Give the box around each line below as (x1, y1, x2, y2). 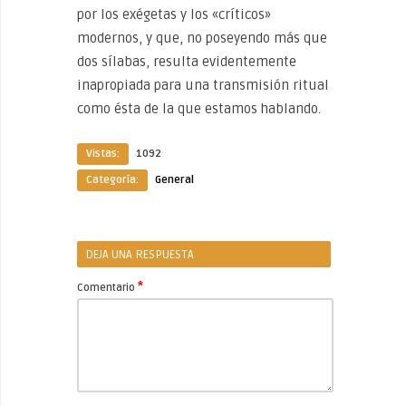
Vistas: (86, 147, 120, 160)
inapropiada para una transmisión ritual (77, 77, 329, 93)
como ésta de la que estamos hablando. (77, 101, 321, 117)
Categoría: (86, 173, 139, 187)
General (155, 173, 194, 187)
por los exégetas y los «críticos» (77, 6, 271, 23)
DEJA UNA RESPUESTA (86, 247, 194, 262)
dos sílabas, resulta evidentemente (77, 53, 296, 70)
